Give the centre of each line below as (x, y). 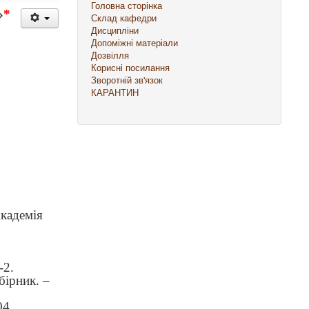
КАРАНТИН (115, 92)
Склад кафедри (124, 18)
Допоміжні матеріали (135, 42)
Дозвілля (110, 55)
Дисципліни (115, 30)
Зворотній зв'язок (127, 80)
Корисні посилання (131, 67)
